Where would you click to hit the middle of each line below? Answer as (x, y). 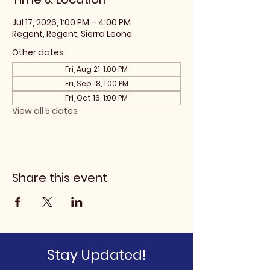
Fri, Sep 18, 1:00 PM (96, 83)
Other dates (38, 52)
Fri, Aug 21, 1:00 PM (96, 69)
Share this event (60, 178)
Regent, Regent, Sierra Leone (72, 34)
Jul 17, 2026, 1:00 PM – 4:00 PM (71, 22)
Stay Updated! (96, 255)
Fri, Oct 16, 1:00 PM (96, 98)
